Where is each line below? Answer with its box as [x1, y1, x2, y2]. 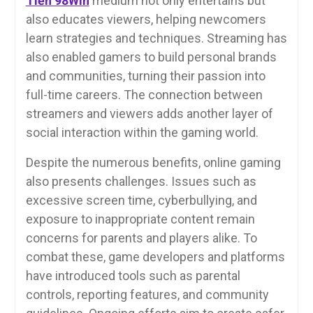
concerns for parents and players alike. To [25, 230, 257, 245]
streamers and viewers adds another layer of [25, 105, 273, 121]
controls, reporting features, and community [25, 286, 269, 302]
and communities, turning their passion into [25, 68, 265, 83]
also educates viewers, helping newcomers [25, 11, 266, 27]
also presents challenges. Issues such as [25, 173, 256, 189]
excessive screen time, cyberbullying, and [25, 192, 257, 208]
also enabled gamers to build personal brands [25, 49, 277, 64]
